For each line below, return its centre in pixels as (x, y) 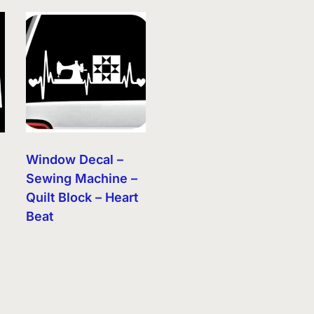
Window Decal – (74, 159)
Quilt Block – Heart (82, 197)
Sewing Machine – (81, 178)
